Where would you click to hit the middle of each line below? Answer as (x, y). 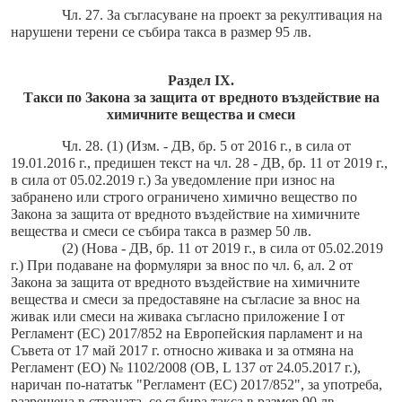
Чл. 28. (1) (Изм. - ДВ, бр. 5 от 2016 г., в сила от (206, 146)
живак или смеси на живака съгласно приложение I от (178, 317)
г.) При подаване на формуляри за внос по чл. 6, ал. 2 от (182, 266)
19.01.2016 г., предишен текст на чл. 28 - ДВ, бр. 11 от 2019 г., (199, 163)
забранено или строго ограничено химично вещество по (184, 197)
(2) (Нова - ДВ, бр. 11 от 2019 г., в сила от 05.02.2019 (222, 249)
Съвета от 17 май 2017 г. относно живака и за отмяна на (182, 351)
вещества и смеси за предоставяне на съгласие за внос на (185, 300)
